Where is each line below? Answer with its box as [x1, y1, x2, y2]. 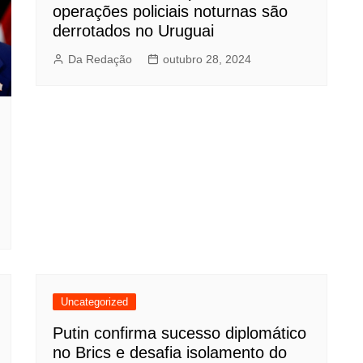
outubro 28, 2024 [163, 52, 251, 66]
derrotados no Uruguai [53, 21, 214, 40]
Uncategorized [61, 296, 128, 309]
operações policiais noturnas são [53, 2, 288, 20]
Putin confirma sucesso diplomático [53, 324, 306, 343]
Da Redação [68, 52, 132, 66]
